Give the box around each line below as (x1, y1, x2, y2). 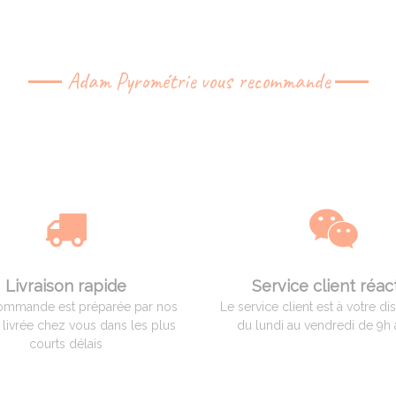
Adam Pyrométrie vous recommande (66, 67, 330, 95)
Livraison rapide (4, 277, 126, 295)
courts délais (28, 337, 103, 351)
